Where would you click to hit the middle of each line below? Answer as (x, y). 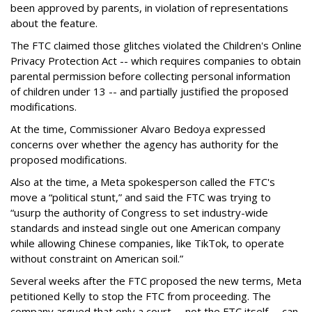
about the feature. (54, 23)
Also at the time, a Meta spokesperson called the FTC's (143, 182)
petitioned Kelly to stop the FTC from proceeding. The (141, 296)
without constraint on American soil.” (97, 259)
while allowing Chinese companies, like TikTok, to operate (147, 243)
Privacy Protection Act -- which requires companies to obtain (156, 61)
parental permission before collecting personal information (150, 76)
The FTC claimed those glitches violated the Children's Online (156, 46)
